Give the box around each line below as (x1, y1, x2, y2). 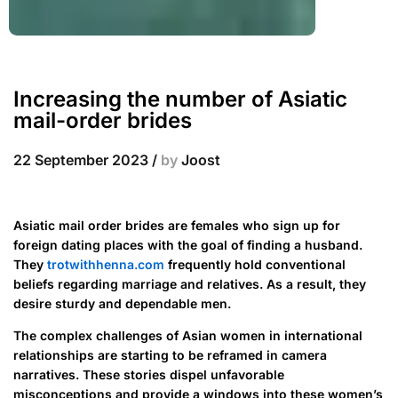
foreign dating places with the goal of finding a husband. (13, 236, 362, 252)
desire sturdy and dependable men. (13, 295, 231, 311)
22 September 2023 (13, 150, 148, 169)
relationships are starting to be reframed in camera (13, 346, 327, 362)
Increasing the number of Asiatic (13, 85, 347, 112)
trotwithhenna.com (47, 256, 164, 272)
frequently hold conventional (164, 256, 346, 272)
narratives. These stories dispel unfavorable (13, 366, 284, 382)
